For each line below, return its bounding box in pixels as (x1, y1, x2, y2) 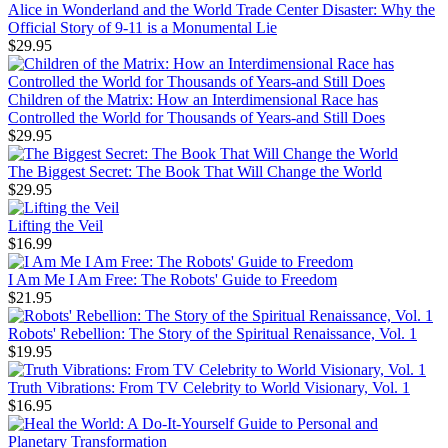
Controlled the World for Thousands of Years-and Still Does (8, 109, 385, 127)
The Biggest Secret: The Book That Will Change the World (8, 163, 382, 181)
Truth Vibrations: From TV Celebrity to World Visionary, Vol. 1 (8, 379, 410, 397)
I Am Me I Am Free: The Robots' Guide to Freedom (8, 271, 337, 289)
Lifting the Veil (8, 217, 103, 235)
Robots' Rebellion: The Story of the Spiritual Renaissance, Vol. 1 (8, 325, 417, 343)
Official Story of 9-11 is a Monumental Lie (8, 19, 277, 37)
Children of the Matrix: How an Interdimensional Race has (8, 91, 378, 109)
